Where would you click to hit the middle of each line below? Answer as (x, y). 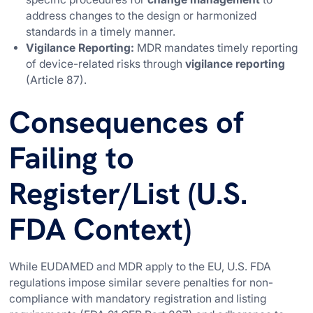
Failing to (72, 158)
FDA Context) (101, 230)
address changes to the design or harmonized (141, 16)
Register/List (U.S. (129, 194)
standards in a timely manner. (101, 32)
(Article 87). (57, 80)
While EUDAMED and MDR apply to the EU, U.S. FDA (140, 266)
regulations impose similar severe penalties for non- (141, 282)
